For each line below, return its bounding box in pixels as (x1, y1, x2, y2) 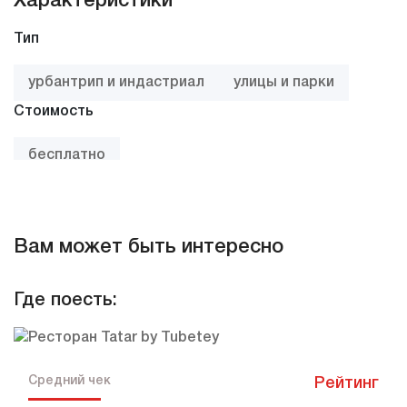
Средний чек (28, 375, 111, 388)
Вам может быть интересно (14, 238, 283, 257)
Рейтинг (314, 376, 379, 392)
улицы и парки (233, 76, 334, 90)
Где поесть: (14, 293, 117, 310)
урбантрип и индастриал (28, 76, 204, 90)
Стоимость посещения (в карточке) (14, 178, 271, 192)
